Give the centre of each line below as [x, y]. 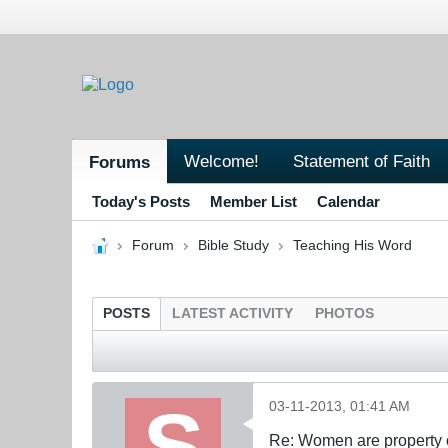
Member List [253, 201]
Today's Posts [141, 201]
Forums [119, 161]
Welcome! [221, 160]
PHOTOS [344, 313]
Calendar [348, 201]
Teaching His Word [352, 245]
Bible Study [233, 245]
